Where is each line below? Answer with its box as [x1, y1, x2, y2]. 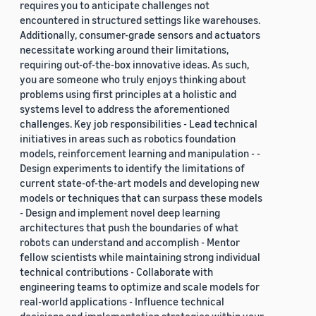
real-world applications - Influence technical [20, 295, 224, 308]
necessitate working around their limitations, [20, 43, 229, 56]
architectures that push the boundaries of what [20, 221, 238, 234]
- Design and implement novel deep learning [20, 206, 220, 219]
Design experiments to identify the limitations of [20, 162, 245, 175]
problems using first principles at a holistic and [20, 87, 236, 101]
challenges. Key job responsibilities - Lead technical [20, 117, 257, 130]
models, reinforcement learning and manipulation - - [20, 147, 260, 160]
